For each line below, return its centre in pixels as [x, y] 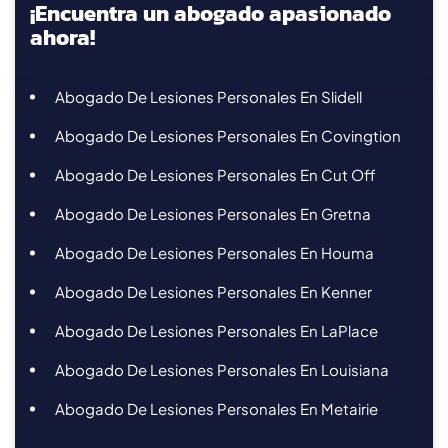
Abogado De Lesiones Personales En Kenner [213, 291]
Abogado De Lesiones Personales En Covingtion [228, 135]
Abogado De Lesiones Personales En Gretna [213, 213]
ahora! [62, 37]
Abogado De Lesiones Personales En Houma [214, 252]
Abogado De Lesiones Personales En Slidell [208, 96]
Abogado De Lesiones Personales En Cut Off [215, 174]
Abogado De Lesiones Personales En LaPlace [216, 330]
